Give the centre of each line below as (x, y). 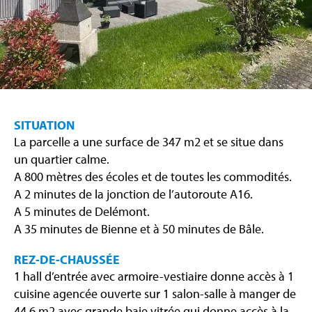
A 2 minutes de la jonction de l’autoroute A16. (133, 194)
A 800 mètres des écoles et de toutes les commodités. (153, 177)
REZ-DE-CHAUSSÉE (67, 260)
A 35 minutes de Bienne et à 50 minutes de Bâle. (139, 229)
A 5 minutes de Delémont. (82, 212)
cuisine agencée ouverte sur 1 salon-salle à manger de (155, 294)
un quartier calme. (62, 159)
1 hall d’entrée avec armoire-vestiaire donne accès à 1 (154, 276)
